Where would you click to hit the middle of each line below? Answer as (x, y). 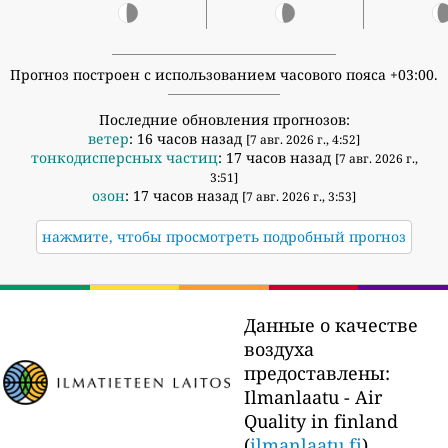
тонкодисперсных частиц (124, 157)
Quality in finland (321, 420)
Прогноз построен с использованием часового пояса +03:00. (224, 74)
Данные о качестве (331, 324)
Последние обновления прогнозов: (224, 119)
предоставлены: (317, 372)
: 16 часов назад (187, 138)
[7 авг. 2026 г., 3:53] (299, 196)
